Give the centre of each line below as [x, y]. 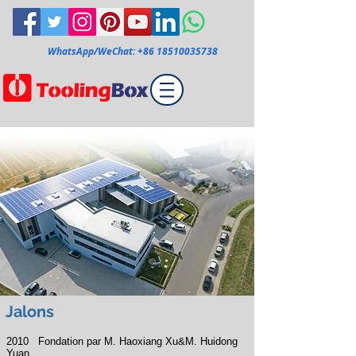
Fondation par [70, 341]
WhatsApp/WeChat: [93, 51]
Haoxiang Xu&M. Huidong [178, 341]
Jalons [30, 311]
